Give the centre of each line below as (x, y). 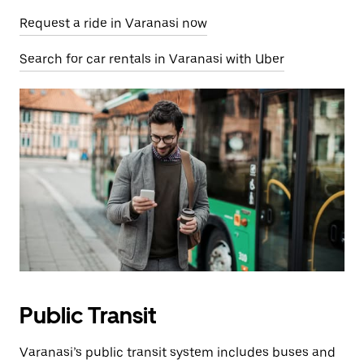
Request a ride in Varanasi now (113, 23)
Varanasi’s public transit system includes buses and (178, 352)
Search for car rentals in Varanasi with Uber (152, 59)
